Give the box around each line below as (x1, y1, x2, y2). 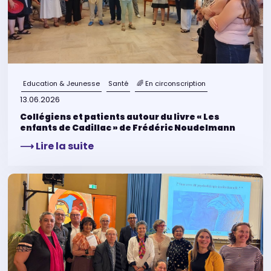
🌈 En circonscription (137, 78, 206, 88)
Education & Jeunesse (23, 78, 100, 88)
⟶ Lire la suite (20, 139, 94, 154)
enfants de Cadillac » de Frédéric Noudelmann (20, 122, 236, 134)
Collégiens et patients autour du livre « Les (20, 111, 220, 123)
